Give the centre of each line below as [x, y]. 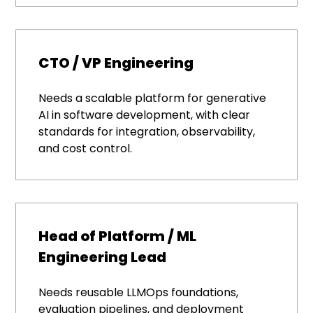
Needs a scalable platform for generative [153, 99]
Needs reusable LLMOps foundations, [139, 293]
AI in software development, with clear [145, 115]
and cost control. [86, 149]
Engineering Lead [103, 257]
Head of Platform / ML [118, 236]
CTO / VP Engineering [116, 63]
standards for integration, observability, [147, 132]
